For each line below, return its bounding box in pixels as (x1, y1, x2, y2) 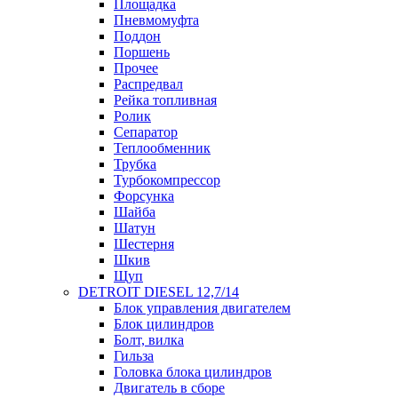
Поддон (114, 28, 161, 44)
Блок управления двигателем (114, 299, 291, 315)
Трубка (114, 155, 156, 171)
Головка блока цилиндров (114, 363, 272, 379)
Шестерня (114, 235, 174, 251)
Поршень (114, 44, 170, 60)
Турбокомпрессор (114, 171, 220, 187)
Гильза (114, 347, 154, 363)
